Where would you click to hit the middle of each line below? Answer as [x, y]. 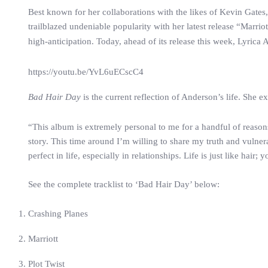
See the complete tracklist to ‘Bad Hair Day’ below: [124, 184]
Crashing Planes [58, 214]
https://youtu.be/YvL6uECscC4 [86, 72]
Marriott [43, 239]
